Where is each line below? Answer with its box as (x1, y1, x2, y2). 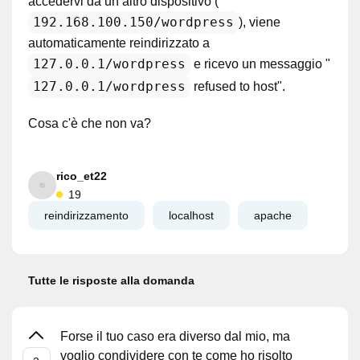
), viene (239, 15, 280, 29)
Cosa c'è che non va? (28, 117, 151, 130)
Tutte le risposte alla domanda (28, 274, 194, 287)
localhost (169, 209, 214, 222)
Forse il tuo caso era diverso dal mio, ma (60, 329, 290, 343)
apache (254, 209, 292, 222)
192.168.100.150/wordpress (33, 14, 234, 30)
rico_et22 (56, 170, 107, 182)
